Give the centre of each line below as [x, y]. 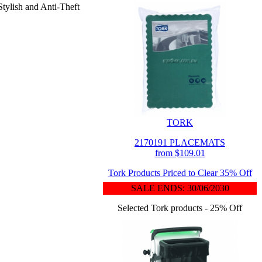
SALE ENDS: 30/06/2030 [180, 188]
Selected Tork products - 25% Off [180, 208]
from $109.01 [180, 153]
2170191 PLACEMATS [180, 142]
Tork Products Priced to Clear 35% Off [180, 173]
